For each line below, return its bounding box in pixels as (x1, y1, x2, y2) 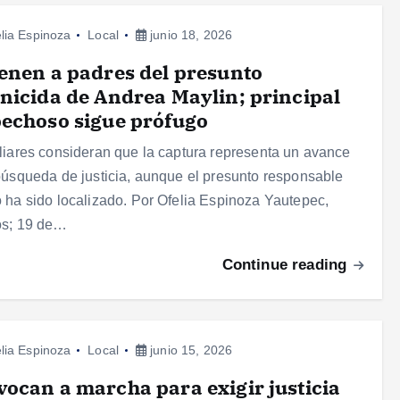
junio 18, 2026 (146, 28, 233, 43)
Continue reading (221, 256, 352, 274)
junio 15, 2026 (146, 343, 233, 358)
